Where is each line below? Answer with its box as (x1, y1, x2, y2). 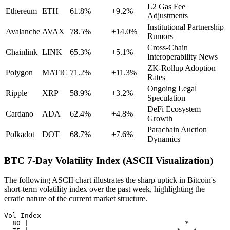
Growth (147, 113, 172, 123)
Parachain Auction (147, 125, 207, 134)
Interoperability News (147, 52, 218, 61)
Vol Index (4, 212, 41, 220)
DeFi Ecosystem (147, 104, 201, 113)
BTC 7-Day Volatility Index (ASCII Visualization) (4, 155, 213, 166)
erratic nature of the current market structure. (4, 194, 147, 203)
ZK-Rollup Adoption (147, 63, 216, 72)
